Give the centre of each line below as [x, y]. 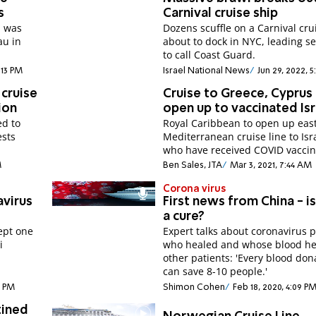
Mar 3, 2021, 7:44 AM [271, 166]
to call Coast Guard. [209, 55]
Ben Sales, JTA [193, 166]
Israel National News [207, 71]
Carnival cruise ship [221, 14]
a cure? [184, 217]
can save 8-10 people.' [215, 272]
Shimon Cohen [194, 287]
